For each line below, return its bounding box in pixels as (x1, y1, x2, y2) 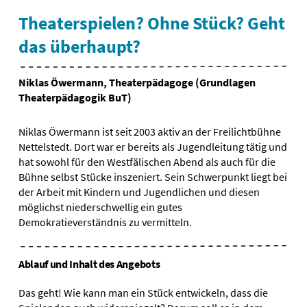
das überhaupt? (18, 36, 140, 58)
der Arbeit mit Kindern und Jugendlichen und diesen (18, 185, 260, 199)
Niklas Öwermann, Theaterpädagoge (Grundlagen (18, 75, 256, 89)
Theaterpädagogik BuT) (18, 90, 132, 104)
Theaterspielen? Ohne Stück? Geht (18, 12, 285, 34)
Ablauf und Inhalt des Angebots (18, 257, 160, 271)
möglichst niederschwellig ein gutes (18, 200, 182, 214)
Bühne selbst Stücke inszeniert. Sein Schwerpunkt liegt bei (18, 170, 287, 184)
